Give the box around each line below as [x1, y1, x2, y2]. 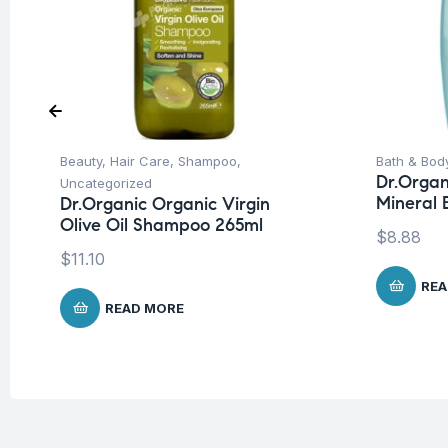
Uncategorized [60, 175, 152, 192]
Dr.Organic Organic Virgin [60, 193, 270, 216]
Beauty [60, 153, 102, 170]
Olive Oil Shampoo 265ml [60, 214, 263, 237]
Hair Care [110, 153, 170, 170]
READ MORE [105, 300, 184, 317]
